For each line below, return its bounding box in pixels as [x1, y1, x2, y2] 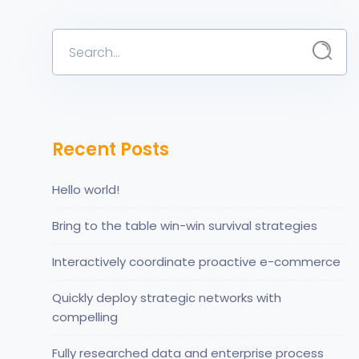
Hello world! [52, 180, 119, 198]
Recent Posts [52, 136, 169, 162]
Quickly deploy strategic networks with [52, 288, 281, 306]
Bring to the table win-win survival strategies [52, 216, 317, 234]
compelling [52, 308, 118, 325]
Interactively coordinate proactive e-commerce [52, 252, 341, 270]
